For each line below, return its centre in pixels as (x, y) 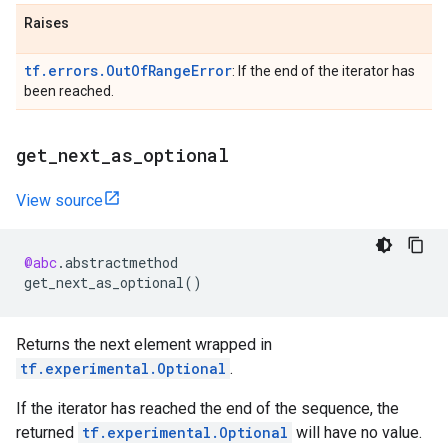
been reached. (69, 91)
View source (59, 200)
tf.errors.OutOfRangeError (128, 70)
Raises (46, 23)
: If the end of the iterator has (323, 71)
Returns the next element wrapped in (144, 344)
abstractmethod (121, 262)
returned (47, 432)
